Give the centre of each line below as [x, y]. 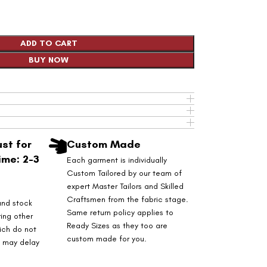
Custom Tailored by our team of [124, 173]
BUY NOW [49, 60]
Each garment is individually [117, 160]
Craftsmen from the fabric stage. [127, 199]
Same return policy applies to [120, 212]
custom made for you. [106, 239]
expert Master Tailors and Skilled [125, 186]
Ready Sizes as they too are [117, 226]
